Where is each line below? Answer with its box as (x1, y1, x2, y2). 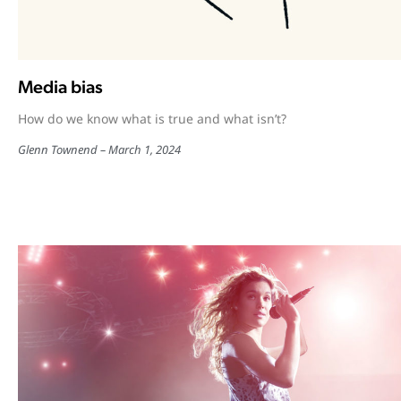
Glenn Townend (18, 141, 98, 158)
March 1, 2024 (108, 141, 181, 158)
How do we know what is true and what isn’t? (18, 110, 286, 128)
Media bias (18, 76, 107, 98)
